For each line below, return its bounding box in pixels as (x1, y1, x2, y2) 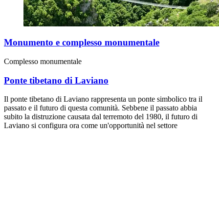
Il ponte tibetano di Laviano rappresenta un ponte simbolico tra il (4, 95, 202, 104)
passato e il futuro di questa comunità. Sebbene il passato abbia (4, 104, 197, 112)
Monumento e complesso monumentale (4, 37, 159, 48)
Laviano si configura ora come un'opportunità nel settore (4, 121, 177, 130)
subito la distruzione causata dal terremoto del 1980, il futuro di (4, 112, 197, 121)
